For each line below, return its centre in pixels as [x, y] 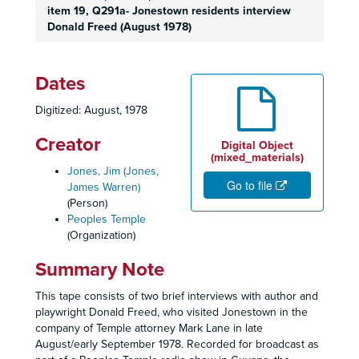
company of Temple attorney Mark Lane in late [149, 328]
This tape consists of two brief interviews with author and [177, 296]
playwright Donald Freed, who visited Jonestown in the [171, 312]
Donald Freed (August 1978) [119, 27]
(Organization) [101, 235]
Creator [68, 145]
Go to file [251, 185]
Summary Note [100, 270]
